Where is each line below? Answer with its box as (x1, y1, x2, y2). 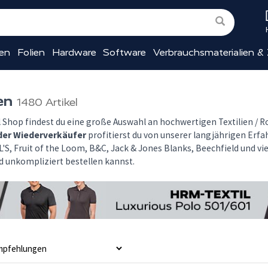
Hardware (51, 47, 96, 58)
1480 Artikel (17, 96, 78, 109)
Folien (17, 47, 45, 58)
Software (103, 47, 147, 58)
